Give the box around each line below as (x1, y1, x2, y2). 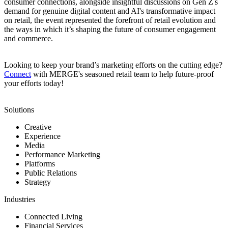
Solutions (4, 105, 34, 115)
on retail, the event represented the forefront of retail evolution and (4, 16, 216, 25)
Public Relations (24, 168, 77, 178)
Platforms (24, 159, 55, 168)
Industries (4, 195, 35, 204)
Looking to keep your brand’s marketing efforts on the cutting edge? (4, 61, 222, 70)
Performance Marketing (24, 150, 100, 159)
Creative (24, 123, 51, 132)
